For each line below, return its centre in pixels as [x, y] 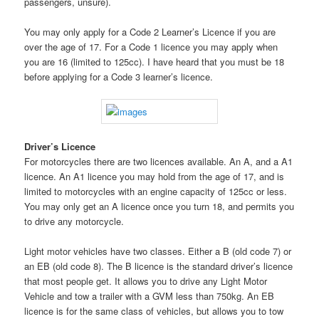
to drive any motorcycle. [74, 221]
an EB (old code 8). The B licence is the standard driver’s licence [159, 266]
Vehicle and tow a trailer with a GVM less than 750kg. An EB [150, 296]
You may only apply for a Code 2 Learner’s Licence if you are [150, 32]
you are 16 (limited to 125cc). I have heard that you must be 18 [155, 62]
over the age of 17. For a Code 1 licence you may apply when [151, 47]
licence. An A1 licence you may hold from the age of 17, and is [155, 177]
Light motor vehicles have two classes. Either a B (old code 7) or [158, 251]
